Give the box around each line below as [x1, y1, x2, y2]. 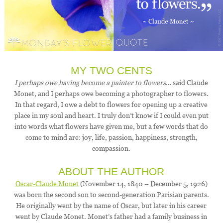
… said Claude [166, 79, 209, 87]
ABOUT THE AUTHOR [58, 166, 165, 178]
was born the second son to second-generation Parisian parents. [13, 191, 209, 199]
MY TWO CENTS [70, 65, 152, 77]
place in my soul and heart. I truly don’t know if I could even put [14, 111, 209, 120]
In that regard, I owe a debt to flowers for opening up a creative [15, 101, 208, 109]
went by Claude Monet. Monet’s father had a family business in [15, 213, 208, 221]
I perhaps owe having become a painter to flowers [14, 79, 166, 87]
